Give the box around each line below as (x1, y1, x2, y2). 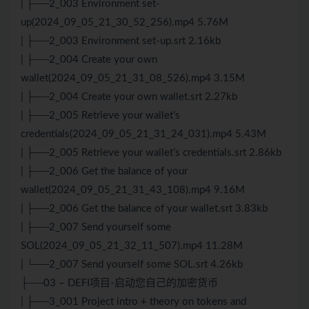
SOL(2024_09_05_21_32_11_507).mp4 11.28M (21, 241, 243, 252)
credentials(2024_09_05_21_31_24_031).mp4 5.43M (21, 129, 266, 140)
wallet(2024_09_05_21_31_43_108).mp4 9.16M (21, 185, 245, 196)
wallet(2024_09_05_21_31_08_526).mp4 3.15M (21, 73, 245, 84)
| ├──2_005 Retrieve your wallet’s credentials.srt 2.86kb (21, 148, 281, 159)
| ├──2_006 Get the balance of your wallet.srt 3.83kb (21, 203, 268, 215)
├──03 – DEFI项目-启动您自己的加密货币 (21, 278, 218, 289)
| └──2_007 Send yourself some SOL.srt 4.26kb (21, 259, 243, 270)
